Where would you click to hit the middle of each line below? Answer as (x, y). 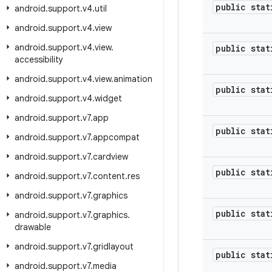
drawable (33, 227)
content (109, 176)
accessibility (39, 59)
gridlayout (113, 246)
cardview (110, 157)
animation (133, 79)
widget (108, 98)
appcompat (116, 137)
